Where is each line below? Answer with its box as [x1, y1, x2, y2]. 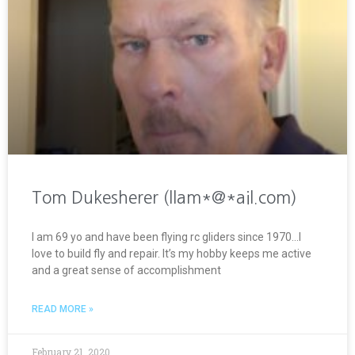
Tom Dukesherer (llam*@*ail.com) [32, 189, 297, 206]
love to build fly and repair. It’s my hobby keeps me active [32, 246, 311, 260]
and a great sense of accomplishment [32, 263, 221, 277]
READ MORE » [32, 303, 94, 315]
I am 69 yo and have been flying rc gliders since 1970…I [32, 230, 301, 243]
